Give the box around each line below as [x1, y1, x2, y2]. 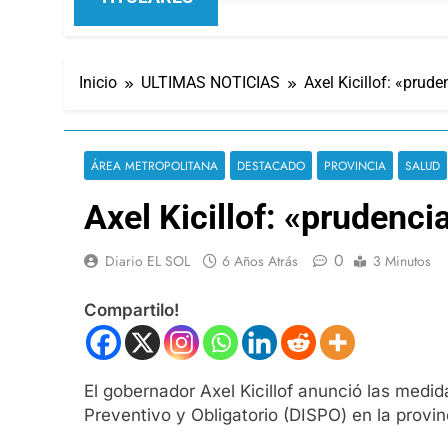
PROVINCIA [324, 156, 386, 174]
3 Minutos [373, 250, 431, 271]
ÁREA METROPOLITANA [91, 156, 218, 174]
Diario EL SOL [105, 250, 190, 271]
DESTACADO [237, 156, 305, 174]
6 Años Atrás [222, 250, 298, 271]
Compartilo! [84, 300, 179, 321]
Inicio [79, 72, 117, 92]
